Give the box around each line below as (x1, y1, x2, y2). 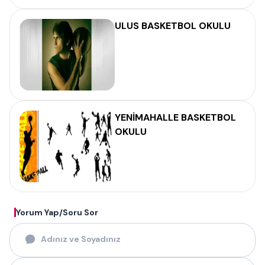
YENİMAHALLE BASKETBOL (115, 111, 236, 124)
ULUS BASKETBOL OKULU (115, 20, 231, 32)
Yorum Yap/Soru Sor (16, 207, 98, 218)
